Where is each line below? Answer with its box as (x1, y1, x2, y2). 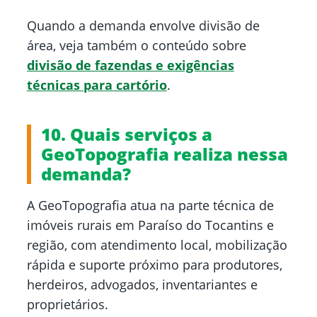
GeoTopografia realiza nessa (41, 142, 288, 166)
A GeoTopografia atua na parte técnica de (27, 197, 274, 214)
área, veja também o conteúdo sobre (27, 37, 246, 54)
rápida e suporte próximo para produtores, (27, 256, 282, 274)
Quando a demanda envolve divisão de (27, 17, 260, 35)
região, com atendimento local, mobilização (27, 236, 287, 254)
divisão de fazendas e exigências (27, 57, 234, 74)
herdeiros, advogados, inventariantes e (27, 276, 258, 294)
